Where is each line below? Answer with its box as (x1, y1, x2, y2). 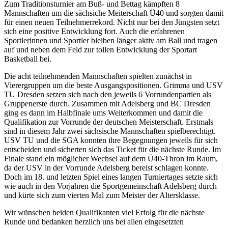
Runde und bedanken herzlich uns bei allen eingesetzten (4, 217, 184, 226)
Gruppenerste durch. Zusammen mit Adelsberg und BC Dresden (4, 99, 211, 108)
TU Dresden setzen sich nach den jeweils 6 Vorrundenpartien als (4, 90, 211, 99)
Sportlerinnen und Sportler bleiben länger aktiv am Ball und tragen (4, 36, 217, 45)
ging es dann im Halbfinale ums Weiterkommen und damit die (4, 108, 203, 117)
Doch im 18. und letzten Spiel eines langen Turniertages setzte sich (4, 172, 218, 181)
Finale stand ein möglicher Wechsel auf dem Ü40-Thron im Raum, (4, 154, 218, 163)
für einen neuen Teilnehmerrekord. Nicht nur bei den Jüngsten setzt (4, 17, 219, 26)
